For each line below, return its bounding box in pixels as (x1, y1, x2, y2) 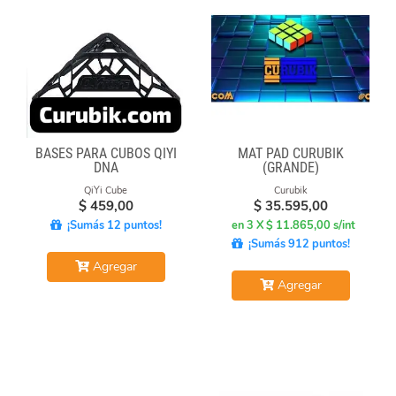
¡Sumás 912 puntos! (242, 235, 350, 252)
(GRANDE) (262, 158, 319, 176)
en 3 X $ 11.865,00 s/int (231, 217, 355, 233)
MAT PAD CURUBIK (237, 144, 344, 162)
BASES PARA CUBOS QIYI (34, 144, 177, 162)
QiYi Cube (84, 183, 127, 197)
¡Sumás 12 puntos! (61, 217, 162, 233)
